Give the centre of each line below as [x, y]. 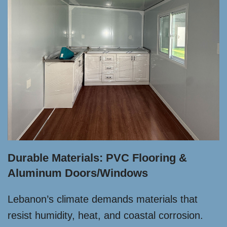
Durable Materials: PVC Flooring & [97, 158]
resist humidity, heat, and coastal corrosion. [105, 215]
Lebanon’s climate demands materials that [103, 199]
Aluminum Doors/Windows [78, 173]
